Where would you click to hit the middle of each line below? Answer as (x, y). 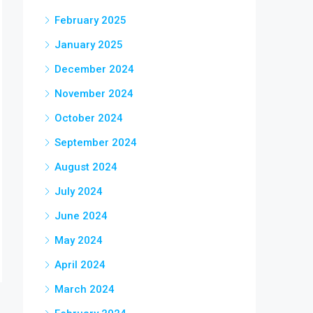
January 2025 (89, 45)
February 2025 (90, 20)
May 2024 (79, 240)
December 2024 (94, 69)
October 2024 (89, 118)
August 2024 (86, 167)
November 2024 (94, 94)
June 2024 (81, 216)
